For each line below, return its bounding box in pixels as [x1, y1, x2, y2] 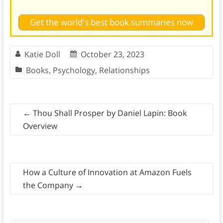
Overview [22, 120, 57, 132]
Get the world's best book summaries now [29, 16, 193, 28]
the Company [22, 180, 75, 191]
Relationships [99, 65, 150, 76]
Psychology [52, 65, 95, 76]
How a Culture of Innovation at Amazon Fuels [22, 167, 192, 178]
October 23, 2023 [80, 49, 144, 60]
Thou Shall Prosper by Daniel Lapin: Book [30, 108, 187, 119]
